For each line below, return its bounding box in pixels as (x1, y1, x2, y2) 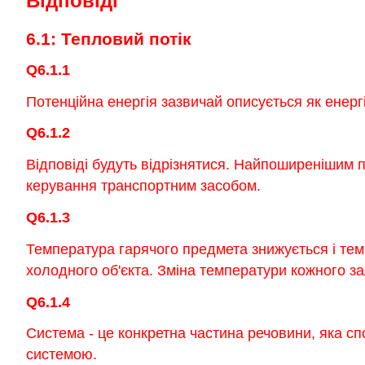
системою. (26, 346, 97, 363)
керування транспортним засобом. (26, 178, 261, 195)
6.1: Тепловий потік (26, 29, 191, 49)
